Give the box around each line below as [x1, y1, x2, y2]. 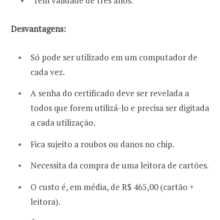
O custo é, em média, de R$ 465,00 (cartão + [30, 181, 194, 192]
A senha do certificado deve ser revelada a [30, 87, 189, 99]
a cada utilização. [30, 117, 95, 129]
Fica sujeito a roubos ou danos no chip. [30, 138, 174, 150]
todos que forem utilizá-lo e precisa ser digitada [30, 102, 209, 114]
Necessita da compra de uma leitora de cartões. [30, 160, 209, 171]
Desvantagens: [11, 23, 66, 34]
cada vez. [30, 66, 65, 78]
